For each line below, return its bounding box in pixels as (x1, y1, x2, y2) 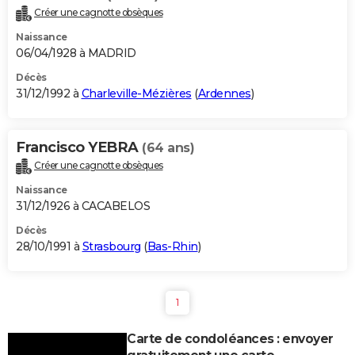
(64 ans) (142, 140, 194, 156)
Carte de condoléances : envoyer (127, 331, 334, 347)
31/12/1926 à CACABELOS (16, 199, 150, 214)
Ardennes (197, 86, 251, 101)
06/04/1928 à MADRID (16, 46, 136, 61)
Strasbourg (82, 239, 141, 254)
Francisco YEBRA (16, 139, 142, 157)
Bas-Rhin (147, 239, 198, 254)
